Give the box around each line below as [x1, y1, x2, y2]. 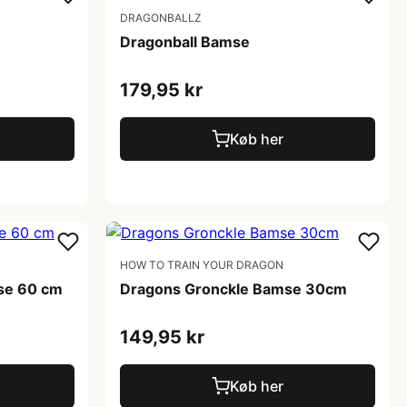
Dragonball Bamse [120, 33, 250, 51]
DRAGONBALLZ [120, 11, 202, 25]
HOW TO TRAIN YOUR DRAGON [120, 258, 283, 272]
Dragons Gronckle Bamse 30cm [120, 280, 347, 298]
